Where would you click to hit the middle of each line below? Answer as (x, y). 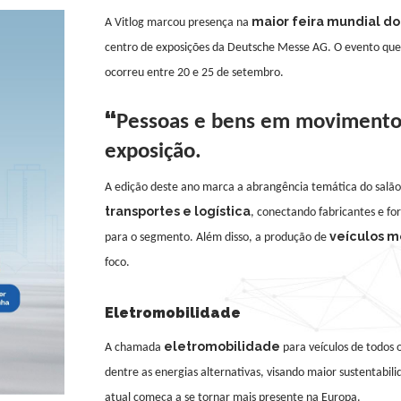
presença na (218, 23)
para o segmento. (149, 238)
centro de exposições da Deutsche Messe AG (216, 48)
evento (362, 48)
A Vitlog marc (139, 23)
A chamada (134, 348)
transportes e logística (178, 212)
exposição (150, 152)
